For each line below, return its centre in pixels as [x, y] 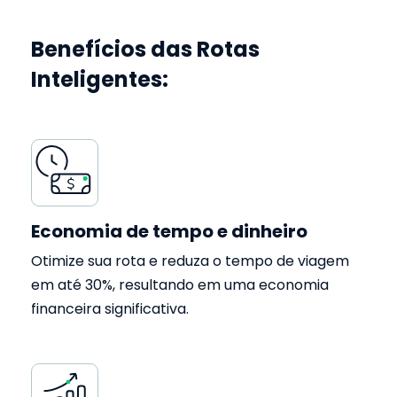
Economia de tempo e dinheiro [169, 231]
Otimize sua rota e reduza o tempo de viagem [190, 261]
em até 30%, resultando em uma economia [180, 285]
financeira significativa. [110, 309]
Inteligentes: [100, 79]
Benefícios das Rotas [145, 49]
